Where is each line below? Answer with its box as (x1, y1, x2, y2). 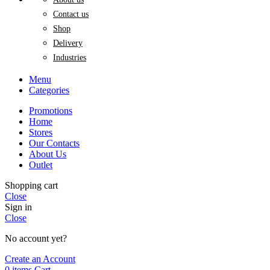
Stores (29, 127, 52, 137)
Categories (29, 84, 69, 95)
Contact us (53, 9, 89, 19)
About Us (29, 148, 66, 159)
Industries (53, 52, 86, 62)
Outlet (29, 159, 52, 170)
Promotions (29, 105, 72, 116)
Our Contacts (29, 137, 80, 148)
